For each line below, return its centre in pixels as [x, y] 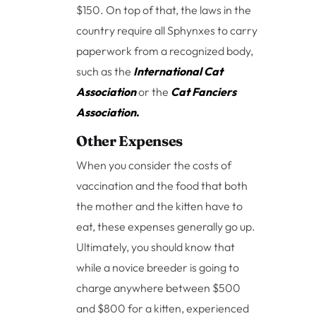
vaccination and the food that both [162, 186]
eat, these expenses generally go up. [166, 227]
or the [154, 92]
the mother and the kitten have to [160, 206]
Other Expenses [129, 141]
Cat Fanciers [204, 92]
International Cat [178, 72]
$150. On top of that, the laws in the [164, 10]
